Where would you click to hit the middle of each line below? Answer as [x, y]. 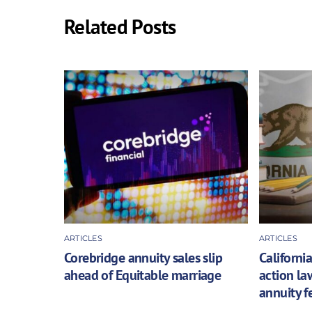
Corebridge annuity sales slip [143, 257]
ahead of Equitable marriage [143, 274]
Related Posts [120, 26]
